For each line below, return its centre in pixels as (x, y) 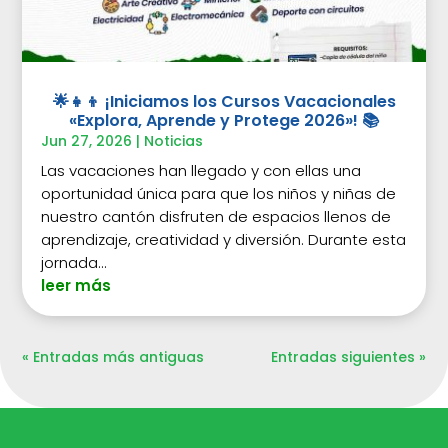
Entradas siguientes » (348, 356)
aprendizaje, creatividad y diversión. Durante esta (224, 239)
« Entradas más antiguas (113, 356)
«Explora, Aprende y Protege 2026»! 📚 (224, 120)
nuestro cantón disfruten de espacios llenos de (216, 216)
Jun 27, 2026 (87, 140)
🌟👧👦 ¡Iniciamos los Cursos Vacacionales (224, 101)
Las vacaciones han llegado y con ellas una (201, 170)
